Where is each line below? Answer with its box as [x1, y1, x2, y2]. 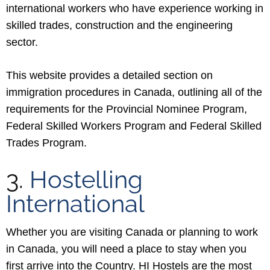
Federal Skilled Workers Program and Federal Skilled [6, 120, 262, 132]
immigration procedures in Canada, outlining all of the [6, 86, 262, 98]
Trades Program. [6, 137, 87, 149]
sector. [6, 36, 38, 48]
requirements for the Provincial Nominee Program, [6, 103, 247, 115]
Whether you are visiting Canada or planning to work [6, 226, 258, 238]
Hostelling [30, 165, 143, 193]
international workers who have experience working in [6, 2, 263, 14]
